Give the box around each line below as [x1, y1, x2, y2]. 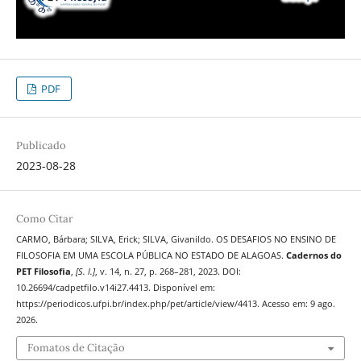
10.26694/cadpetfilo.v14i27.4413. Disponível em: [15, 281, 215, 293]
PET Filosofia [15, 265, 71, 277]
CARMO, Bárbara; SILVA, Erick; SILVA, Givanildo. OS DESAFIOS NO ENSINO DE [15, 233, 336, 245]
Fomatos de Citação [27, 341, 125, 355]
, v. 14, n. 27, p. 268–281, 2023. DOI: [94, 265, 241, 277]
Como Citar [15, 211, 73, 226]
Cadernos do [285, 249, 342, 261]
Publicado [15, 138, 66, 152]
